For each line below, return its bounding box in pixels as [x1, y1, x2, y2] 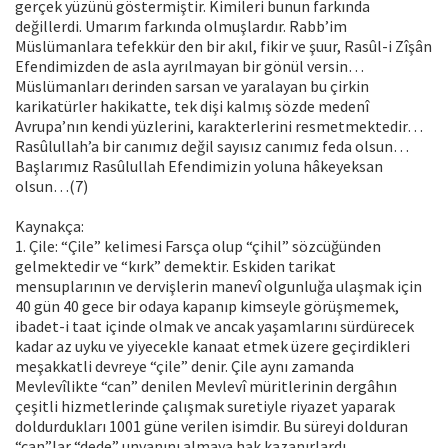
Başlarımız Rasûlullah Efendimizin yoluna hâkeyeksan [15, 156, 383, 177]
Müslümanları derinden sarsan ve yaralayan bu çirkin [15, 76, 369, 97]
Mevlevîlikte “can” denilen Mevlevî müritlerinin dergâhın [15, 376, 397, 397]
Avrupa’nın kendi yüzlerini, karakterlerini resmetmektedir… [15, 116, 423, 137]
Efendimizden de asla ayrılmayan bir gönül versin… [15, 56, 364, 77]
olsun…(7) [15, 176, 88, 197]
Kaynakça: [15, 216, 84, 237]
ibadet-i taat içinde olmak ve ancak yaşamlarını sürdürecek [15, 316, 414, 337]
